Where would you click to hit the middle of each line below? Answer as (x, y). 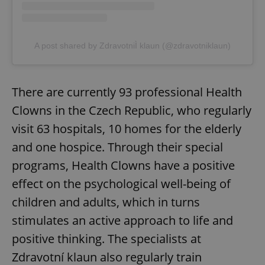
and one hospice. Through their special (117, 147)
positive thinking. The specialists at (106, 239)
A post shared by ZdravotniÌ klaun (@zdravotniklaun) (132, 46)
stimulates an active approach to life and (122, 221)
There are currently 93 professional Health (127, 92)
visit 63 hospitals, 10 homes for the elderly (127, 129)
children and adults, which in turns (106, 202)
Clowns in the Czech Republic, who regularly (132, 111)
